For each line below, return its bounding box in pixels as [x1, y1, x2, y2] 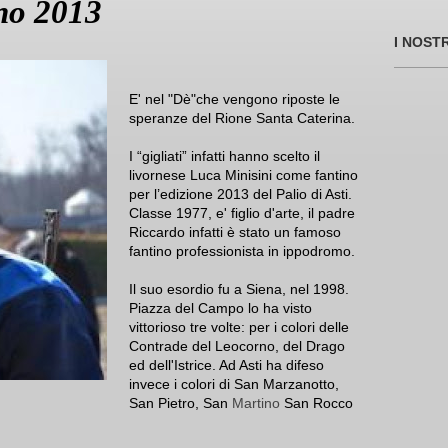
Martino [232, 395, 280, 412]
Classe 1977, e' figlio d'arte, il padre [129, 205, 355, 222]
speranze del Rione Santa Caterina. [129, 110, 355, 127]
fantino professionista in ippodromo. [129, 243, 355, 260]
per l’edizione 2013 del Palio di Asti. [129, 186, 352, 203]
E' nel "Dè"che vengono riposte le [129, 91, 340, 108]
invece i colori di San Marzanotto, [129, 376, 339, 393]
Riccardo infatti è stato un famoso [129, 224, 341, 241]
